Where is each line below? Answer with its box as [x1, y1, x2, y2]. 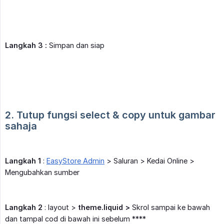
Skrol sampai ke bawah [130, 203, 210, 212]
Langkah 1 [5, 156, 41, 165]
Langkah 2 [5, 203, 42, 212]
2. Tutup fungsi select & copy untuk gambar [5, 109, 215, 121]
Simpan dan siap [47, 41, 104, 50]
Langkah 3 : [5, 41, 47, 50]
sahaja [5, 120, 37, 132]
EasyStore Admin [46, 156, 104, 165]
